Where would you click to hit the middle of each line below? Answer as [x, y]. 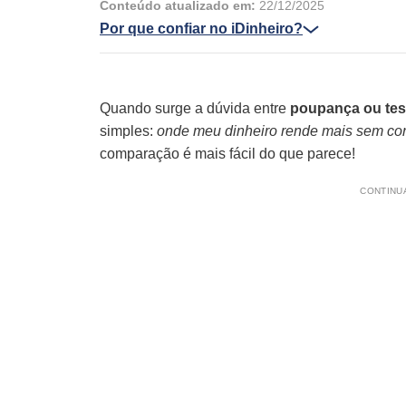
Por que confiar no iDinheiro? [201, 29]
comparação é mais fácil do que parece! [227, 154]
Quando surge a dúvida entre [195, 108]
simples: [128, 131]
